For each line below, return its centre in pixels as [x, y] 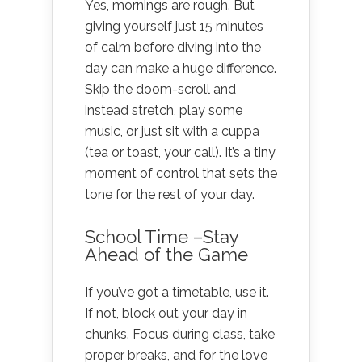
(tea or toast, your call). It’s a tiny [180, 152]
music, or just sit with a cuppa [172, 131]
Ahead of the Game [166, 254]
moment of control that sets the [181, 173]
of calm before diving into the [173, 47]
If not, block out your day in [166, 313]
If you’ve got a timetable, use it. [177, 292]
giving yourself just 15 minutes [174, 26]
